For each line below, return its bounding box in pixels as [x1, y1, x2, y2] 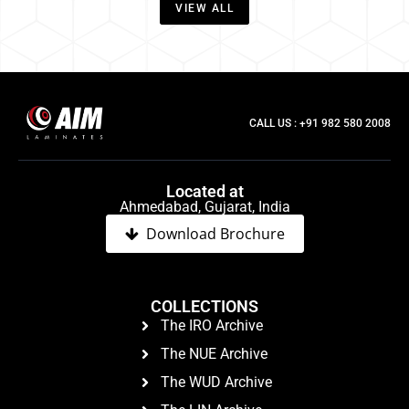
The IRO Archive [160, 317, 263, 335]
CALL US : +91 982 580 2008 [249, 116, 391, 130]
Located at [165, 182, 244, 202]
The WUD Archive [160, 373, 272, 392]
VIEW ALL [175, 2, 234, 16]
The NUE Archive [160, 345, 267, 363]
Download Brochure [145, 224, 285, 245]
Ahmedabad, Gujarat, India [119, 198, 290, 216]
